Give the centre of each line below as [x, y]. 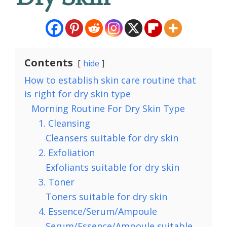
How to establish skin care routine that [110, 80]
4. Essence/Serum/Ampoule [98, 211]
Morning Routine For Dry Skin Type [108, 108]
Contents [49, 62]
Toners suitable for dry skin [106, 196]
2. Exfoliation [67, 152]
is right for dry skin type [78, 93]
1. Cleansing [64, 123]
